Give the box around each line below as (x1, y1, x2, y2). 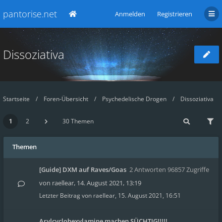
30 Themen (62, 117, 94, 125)
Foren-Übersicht (44, 95, 88, 103)
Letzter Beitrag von (39, 191, 92, 200)
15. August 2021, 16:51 (118, 191, 181, 200)
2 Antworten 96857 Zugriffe (129, 165, 209, 174)
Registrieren (157, 9, 192, 18)
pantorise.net (3, 8, 57, 20)
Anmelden (115, 9, 145, 18)
